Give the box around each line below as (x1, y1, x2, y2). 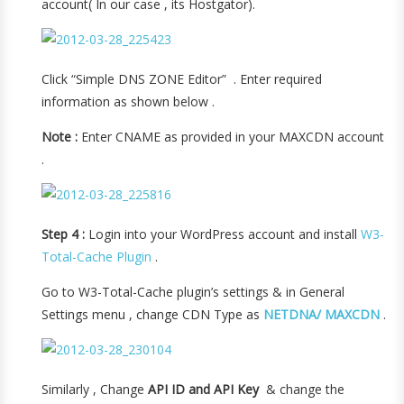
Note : (41, 128, 78, 145)
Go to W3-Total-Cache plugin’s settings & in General (41, 283, 345, 300)
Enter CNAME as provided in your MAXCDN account (78, 128, 385, 145)
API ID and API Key (144, 381, 260, 398)
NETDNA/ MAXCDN (263, 306, 381, 323)
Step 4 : (41, 225, 86, 243)
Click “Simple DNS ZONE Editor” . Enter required (41, 70, 323, 87)
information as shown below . (41, 93, 216, 110)
